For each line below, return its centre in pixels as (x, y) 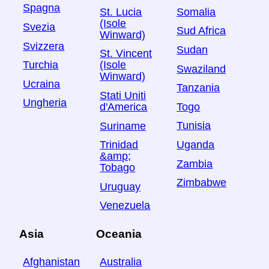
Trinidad (119, 145)
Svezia (39, 27)
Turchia (41, 65)
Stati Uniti (123, 95)
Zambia (195, 164)
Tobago (118, 168)
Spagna (42, 8)
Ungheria (45, 103)
